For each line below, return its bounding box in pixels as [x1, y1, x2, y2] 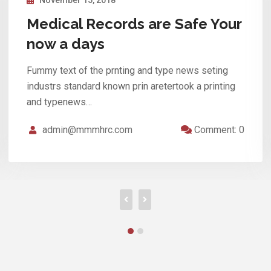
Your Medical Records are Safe [27, 15, 242, 33]
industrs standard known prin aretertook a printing [27, 80, 235, 92]
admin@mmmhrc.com [42, 123, 132, 135]
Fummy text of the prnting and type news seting [27, 64, 228, 76]
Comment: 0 [192, 123, 244, 135]
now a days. [27, 34, 108, 53]
